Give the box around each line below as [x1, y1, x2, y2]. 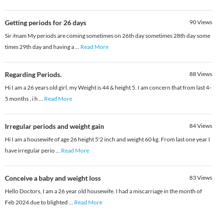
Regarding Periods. [5, 70, 62, 79]
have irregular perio [5, 147, 56, 155]
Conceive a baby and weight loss [5, 174, 101, 183]
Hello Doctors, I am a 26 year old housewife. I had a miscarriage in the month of [5, 187, 202, 195]
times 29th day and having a [5, 43, 75, 51]
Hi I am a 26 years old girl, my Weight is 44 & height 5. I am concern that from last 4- [5, 84, 211, 92]
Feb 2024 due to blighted [5, 199, 69, 206]
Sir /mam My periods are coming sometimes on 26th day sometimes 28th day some [5, 32, 210, 40]
